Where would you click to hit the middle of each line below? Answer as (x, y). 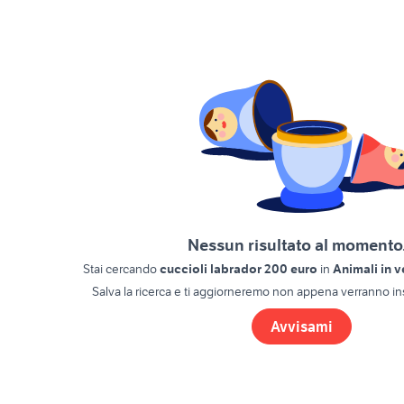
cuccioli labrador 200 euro (240, 269)
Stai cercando (121, 269)
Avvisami (301, 327)
